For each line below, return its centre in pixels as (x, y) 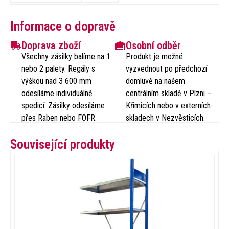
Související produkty (63, 144)
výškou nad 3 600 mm (57, 81)
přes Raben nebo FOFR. (59, 118)
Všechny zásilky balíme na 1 (66, 56)
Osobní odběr (154, 45)
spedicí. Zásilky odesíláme (63, 105)
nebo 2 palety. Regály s (59, 68)
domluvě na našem (156, 81)
